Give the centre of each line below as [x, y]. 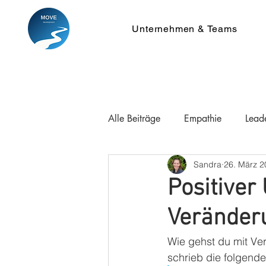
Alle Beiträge [134, 118]
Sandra [208, 164]
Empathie [203, 118]
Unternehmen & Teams [185, 29]
